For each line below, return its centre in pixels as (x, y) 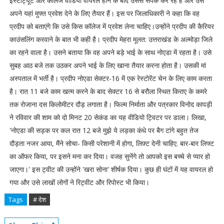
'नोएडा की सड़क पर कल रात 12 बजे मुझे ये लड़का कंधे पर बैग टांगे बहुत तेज (104, 130)
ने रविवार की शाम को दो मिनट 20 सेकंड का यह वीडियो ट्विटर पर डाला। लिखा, (108, 117)
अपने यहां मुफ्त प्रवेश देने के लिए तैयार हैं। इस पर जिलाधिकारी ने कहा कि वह (104, 13)
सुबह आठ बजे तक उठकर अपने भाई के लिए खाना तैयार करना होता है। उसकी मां (107, 65)
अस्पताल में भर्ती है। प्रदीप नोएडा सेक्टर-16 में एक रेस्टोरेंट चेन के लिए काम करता (110, 78)
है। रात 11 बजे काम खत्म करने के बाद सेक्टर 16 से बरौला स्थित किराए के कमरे (108, 91)
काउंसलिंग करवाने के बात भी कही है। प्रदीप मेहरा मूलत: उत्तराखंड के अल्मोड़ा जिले (111, 39)
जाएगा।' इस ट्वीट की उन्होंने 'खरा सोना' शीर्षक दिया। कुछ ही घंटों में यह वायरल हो (111, 169)
